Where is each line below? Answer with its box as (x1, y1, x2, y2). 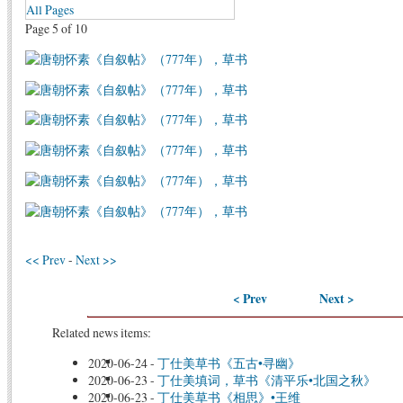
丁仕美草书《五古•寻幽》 (157, 354, 300, 372)
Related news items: (51, 324, 151, 342)
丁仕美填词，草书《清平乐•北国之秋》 (157, 372, 376, 390)
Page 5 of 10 (25, 20, 87, 37)
